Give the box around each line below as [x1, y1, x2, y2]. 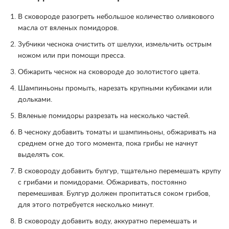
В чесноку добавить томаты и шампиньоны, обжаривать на [18, 128, 216, 136]
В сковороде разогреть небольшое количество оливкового [18, 13, 214, 20]
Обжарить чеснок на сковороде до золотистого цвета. [18, 68, 200, 76]
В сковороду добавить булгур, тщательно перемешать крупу [18, 167, 221, 175]
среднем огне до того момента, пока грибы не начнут [18, 140, 198, 147]
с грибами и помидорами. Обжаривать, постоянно [18, 178, 187, 186]
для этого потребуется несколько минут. [18, 201, 154, 209]
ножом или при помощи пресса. [18, 52, 125, 59]
